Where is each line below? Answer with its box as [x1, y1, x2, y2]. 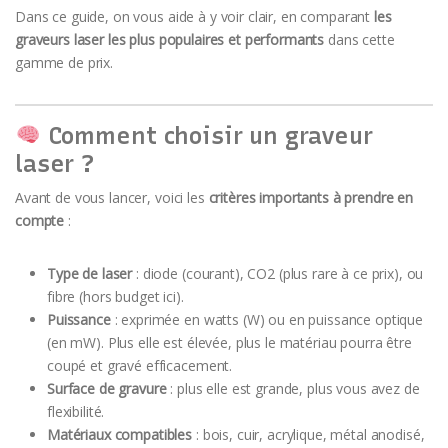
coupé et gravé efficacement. [47, 355, 233, 375]
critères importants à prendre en [208, 187, 414, 207]
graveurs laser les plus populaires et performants [15, 29, 325, 49]
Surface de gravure [47, 378, 167, 398]
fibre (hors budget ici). [47, 286, 184, 306]
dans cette [324, 29, 395, 49]
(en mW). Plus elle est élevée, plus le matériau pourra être [47, 332, 412, 352]
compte [15, 210, 65, 230]
